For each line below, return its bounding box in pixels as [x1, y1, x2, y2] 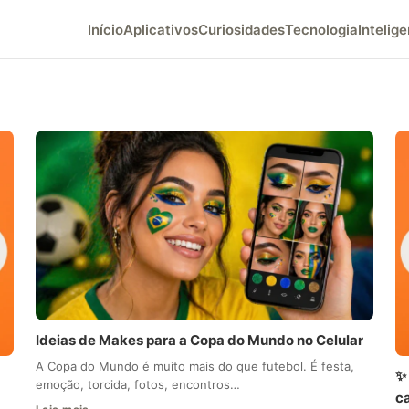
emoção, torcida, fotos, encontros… [35, 377, 240, 393]
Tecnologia [285, 20, 358, 38]
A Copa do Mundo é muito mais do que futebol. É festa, [35, 359, 354, 374]
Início [88, 20, 123, 38]
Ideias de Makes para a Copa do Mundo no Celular [35, 331, 363, 350]
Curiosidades [198, 20, 285, 38]
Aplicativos [123, 20, 198, 38]
